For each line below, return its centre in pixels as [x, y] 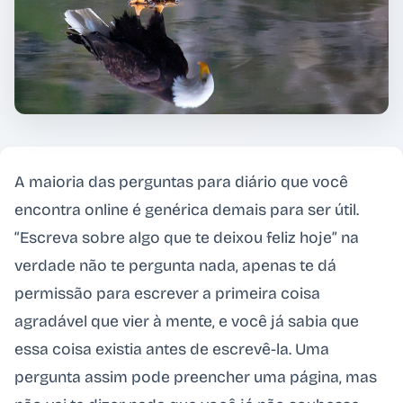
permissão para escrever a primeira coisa [167, 294]
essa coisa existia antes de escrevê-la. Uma [172, 350]
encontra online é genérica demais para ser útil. [187, 210]
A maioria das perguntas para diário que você [181, 183]
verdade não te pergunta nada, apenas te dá [175, 266]
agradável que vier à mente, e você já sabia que [187, 322]
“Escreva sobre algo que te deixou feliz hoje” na [187, 238]
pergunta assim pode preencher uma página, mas [196, 378]
